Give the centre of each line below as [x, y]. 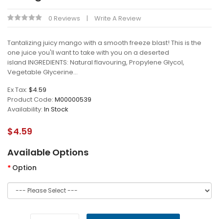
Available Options [48, 152]
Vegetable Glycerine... [43, 72]
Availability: [26, 109]
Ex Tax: [18, 90]
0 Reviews [64, 18]
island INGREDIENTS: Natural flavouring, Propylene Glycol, [96, 62]
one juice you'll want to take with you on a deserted [88, 53]
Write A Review [118, 18]
